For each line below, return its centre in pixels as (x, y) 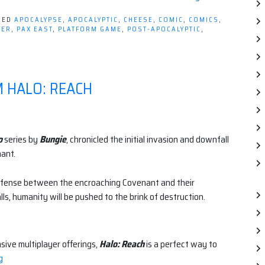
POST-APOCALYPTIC (164, 30)
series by (22, 139)
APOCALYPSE (38, 20)
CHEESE (138, 20)
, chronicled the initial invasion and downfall (148, 139)
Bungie (53, 139)
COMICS (204, 20)
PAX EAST (35, 30)
